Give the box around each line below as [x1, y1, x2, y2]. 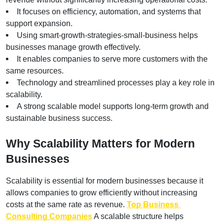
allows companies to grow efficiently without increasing [6, 188, 197, 197]
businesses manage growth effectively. [6, 42, 141, 51]
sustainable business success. [6, 113, 112, 122]
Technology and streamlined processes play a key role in [17, 78, 215, 87]
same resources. [6, 66, 64, 75]
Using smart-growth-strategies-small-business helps [17, 31, 198, 39]
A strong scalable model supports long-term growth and [17, 102, 209, 110]
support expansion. [6, 19, 73, 28]
